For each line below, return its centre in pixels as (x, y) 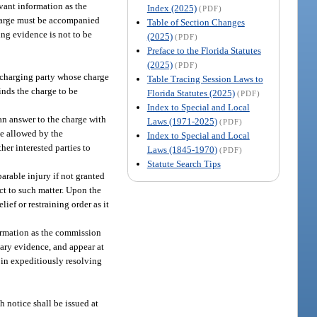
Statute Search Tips (184, 164)
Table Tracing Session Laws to (205, 79)
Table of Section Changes (196, 23)
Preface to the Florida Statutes (204, 51)
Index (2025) (172, 8)
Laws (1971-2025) (182, 122)
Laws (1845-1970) (182, 150)
